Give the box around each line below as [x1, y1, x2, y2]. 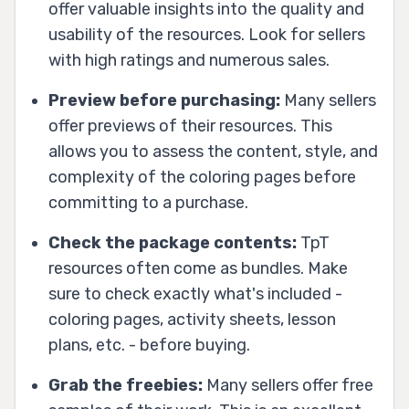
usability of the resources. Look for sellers [48, 24, 365, 45]
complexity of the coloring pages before [48, 166, 356, 187]
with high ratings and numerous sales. [48, 49, 330, 70]
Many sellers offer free [203, 374, 373, 395]
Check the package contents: [48, 232, 297, 253]
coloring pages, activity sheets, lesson [48, 309, 336, 330]
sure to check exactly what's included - [48, 283, 342, 304]
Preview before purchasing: [48, 89, 280, 110]
